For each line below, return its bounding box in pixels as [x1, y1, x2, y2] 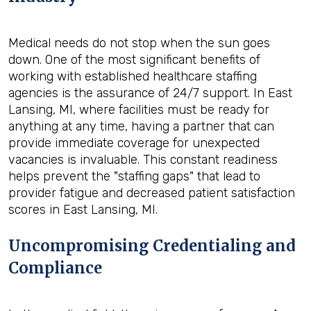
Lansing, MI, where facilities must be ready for [8, 102, 269, 117]
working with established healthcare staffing [8, 69, 257, 84]
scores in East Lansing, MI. [8, 202, 158, 217]
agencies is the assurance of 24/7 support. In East [8, 85, 292, 101]
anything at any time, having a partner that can [8, 119, 274, 134]
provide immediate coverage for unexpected [8, 135, 260, 151]
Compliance [8, 258, 102, 278]
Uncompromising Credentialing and [8, 236, 296, 255]
